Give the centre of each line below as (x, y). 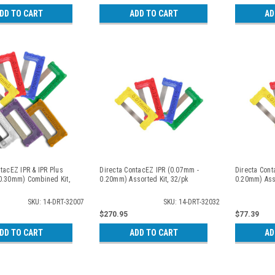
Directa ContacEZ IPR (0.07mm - (149, 170)
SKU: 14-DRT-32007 (56, 202)
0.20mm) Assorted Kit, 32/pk (144, 179)
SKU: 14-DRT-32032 (191, 202)
